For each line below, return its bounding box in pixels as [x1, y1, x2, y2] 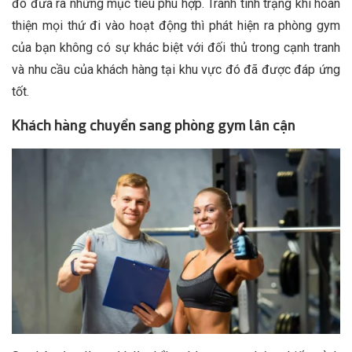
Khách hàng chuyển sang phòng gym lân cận [12, 117, 295, 134]
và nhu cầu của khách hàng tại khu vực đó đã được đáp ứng [12, 62, 340, 78]
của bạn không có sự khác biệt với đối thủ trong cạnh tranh [12, 40, 340, 56]
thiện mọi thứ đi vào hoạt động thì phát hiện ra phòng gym [12, 18, 340, 34]
